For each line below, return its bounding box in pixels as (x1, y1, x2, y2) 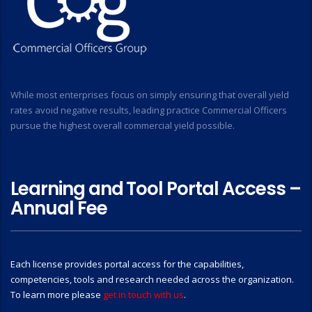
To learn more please (10, 288, 103, 301)
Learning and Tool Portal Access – (10, 176, 301, 201)
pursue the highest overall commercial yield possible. (10, 119, 235, 132)
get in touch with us (103, 288, 184, 301)
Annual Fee (10, 196, 107, 221)
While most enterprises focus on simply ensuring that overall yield (10, 88, 289, 101)
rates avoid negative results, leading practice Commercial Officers (10, 104, 287, 116)
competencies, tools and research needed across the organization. (10, 273, 294, 286)
